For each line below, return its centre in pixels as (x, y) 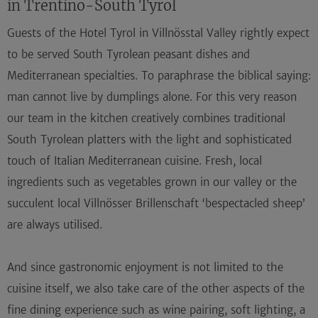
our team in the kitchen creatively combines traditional (146, 119)
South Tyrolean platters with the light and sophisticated (149, 140)
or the (279, 182)
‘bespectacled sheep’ (254, 204)
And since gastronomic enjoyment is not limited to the (145, 268)
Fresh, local (234, 161)
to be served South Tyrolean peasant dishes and (128, 55)
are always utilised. (55, 225)
